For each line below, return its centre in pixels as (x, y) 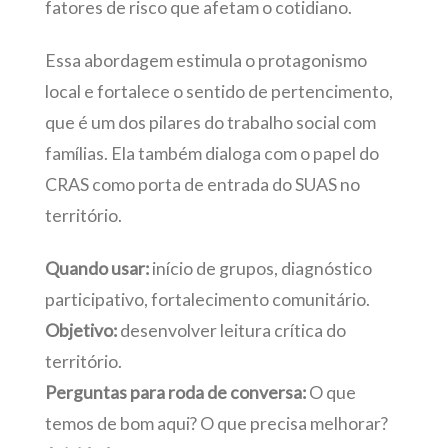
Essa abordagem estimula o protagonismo (205, 60)
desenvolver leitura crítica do (231, 331)
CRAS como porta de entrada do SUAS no (202, 184)
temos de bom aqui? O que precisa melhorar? (216, 424)
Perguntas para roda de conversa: (175, 393)
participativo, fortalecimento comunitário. (207, 300)
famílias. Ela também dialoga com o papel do (211, 153)
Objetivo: (80, 331)
